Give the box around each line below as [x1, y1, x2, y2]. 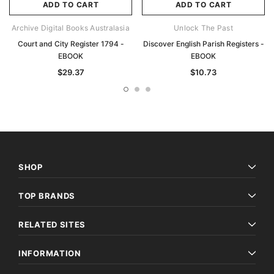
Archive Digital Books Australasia [12, 23, 130, 33]
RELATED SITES [18, 220, 86, 230]
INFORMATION [18, 248, 81, 259]
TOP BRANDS [18, 191, 75, 201]
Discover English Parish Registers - [143, 39, 264, 49]
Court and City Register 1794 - [17, 39, 124, 49]
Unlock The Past [174, 23, 233, 33]
